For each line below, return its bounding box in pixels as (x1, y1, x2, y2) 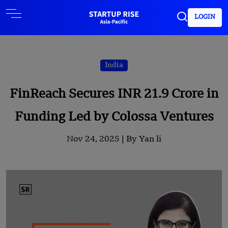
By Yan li (126, 135, 161, 144)
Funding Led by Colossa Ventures (14, 111, 214, 124)
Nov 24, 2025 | (67, 135, 126, 144)
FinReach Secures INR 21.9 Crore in (9, 89, 219, 101)
